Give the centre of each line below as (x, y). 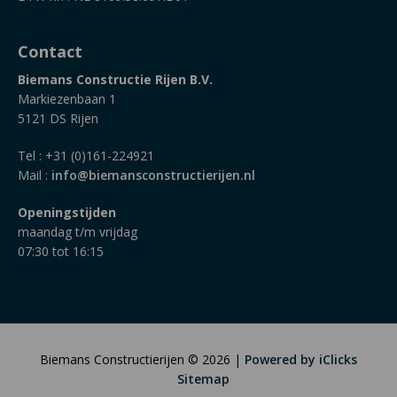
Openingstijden (67, 212)
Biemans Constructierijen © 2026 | (142, 359)
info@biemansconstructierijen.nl (153, 175)
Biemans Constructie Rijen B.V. (115, 79)
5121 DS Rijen (58, 118)
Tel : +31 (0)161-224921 (86, 156)
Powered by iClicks (301, 359)
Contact (50, 51)
